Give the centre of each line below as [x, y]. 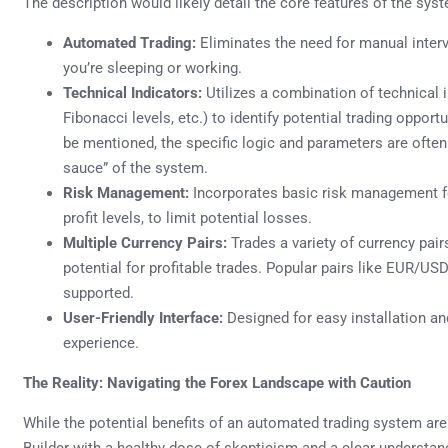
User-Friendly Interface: [143, 317]
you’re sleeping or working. [152, 67]
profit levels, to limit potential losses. [187, 217]
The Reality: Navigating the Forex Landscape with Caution [217, 382]
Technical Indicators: [132, 92]
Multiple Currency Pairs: [145, 242]
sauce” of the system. [135, 167]
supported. [98, 292]
